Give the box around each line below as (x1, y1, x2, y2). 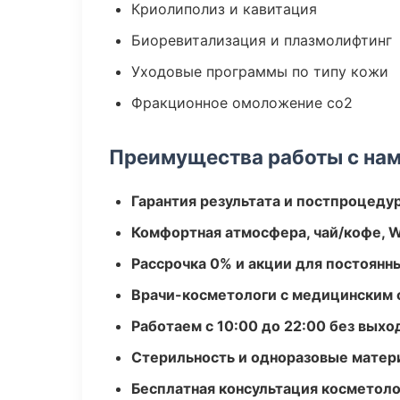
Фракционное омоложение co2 (131, 94, 353, 112)
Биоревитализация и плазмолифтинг (131, 31, 392, 49)
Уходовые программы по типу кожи (131, 62, 388, 80)
